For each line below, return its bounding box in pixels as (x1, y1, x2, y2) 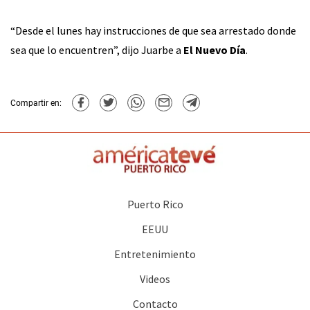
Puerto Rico (127, 197, 183, 212)
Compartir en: (10, 98, 62, 108)
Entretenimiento (114, 247, 196, 262)
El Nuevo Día (183, 43, 246, 57)
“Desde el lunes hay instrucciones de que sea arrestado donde (10, 24, 296, 38)
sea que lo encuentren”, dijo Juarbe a (10, 43, 183, 57)
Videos (140, 272, 170, 286)
